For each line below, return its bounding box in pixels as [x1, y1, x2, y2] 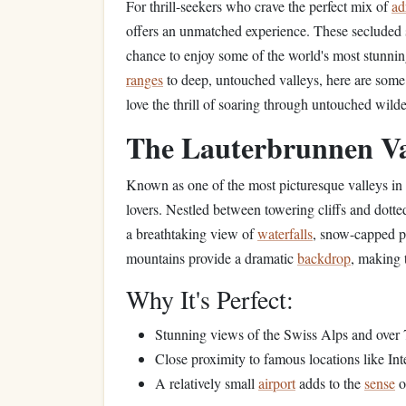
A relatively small [155, 373, 258, 392]
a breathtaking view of [126, 224, 257, 243]
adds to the [295, 373, 364, 392]
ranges [126, 70, 163, 89]
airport [258, 373, 295, 392]
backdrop [297, 248, 351, 267]
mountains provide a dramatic [126, 248, 297, 267]
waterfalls [257, 224, 313, 243]
